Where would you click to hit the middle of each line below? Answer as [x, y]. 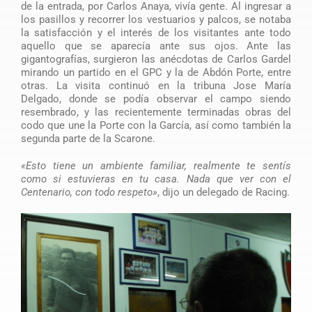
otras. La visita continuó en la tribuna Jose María [156, 85]
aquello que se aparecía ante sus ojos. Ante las [156, 46]
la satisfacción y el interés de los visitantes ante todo [156, 32]
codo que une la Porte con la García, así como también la [156, 125]
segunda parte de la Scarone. [88, 138]
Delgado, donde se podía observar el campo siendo [156, 99]
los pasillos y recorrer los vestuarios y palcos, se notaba [156, 19]
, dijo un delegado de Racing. [223, 192]
